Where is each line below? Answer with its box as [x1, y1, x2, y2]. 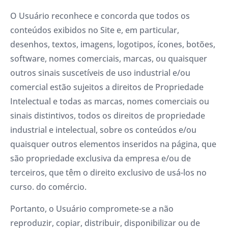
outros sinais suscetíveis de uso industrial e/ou [10, 67, 190, 79]
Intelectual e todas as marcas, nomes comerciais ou [10, 96, 209, 107]
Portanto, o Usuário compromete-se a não [10, 203, 174, 214]
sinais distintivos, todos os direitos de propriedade [10, 110, 205, 122]
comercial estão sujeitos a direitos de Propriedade [10, 81, 204, 93]
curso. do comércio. [10, 181, 87, 193]
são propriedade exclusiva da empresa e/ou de [10, 153, 191, 164]
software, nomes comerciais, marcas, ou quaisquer [10, 53, 207, 65]
